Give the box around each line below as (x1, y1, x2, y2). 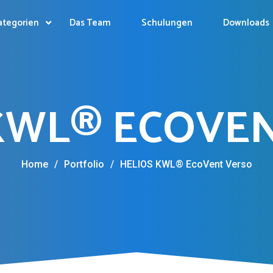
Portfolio (63, 158, 104, 170)
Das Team (69, 15, 111, 30)
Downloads (223, 15, 269, 30)
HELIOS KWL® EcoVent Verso (119, 158, 252, 170)
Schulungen (141, 15, 193, 30)
